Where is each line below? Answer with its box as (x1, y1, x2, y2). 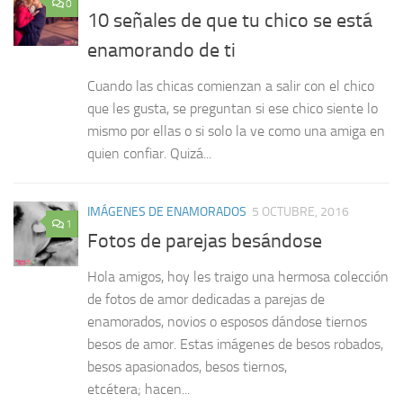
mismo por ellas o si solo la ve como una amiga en (87, 121, 385, 139)
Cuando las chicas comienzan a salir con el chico (87, 76, 374, 94)
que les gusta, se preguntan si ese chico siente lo (87, 99, 378, 117)
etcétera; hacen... (87, 380, 190, 398)
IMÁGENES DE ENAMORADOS (87, 203, 246, 219)
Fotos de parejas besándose (87, 228, 322, 253)
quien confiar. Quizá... (87, 144, 211, 162)
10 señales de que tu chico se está (87, 8, 372, 32)
